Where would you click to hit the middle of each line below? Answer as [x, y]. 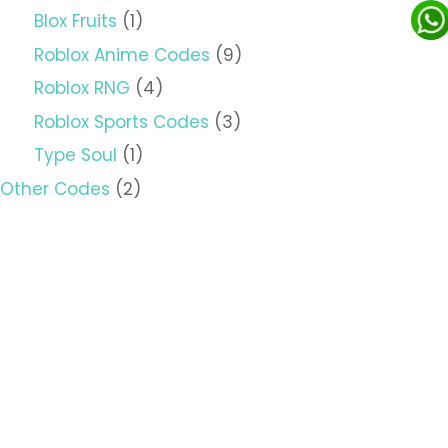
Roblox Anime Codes [122, 54]
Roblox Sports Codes [121, 121]
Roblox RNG [82, 88]
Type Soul [75, 155]
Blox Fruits [75, 21]
